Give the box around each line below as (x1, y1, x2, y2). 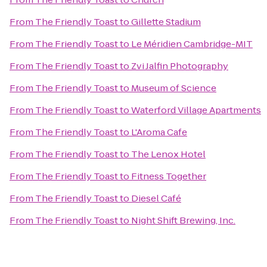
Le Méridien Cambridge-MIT (131, 38, 253, 50)
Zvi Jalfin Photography (131, 60, 228, 72)
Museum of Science (131, 82, 216, 94)
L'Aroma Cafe (131, 126, 187, 138)
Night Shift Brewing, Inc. (131, 214, 235, 226)
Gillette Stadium (131, 15, 201, 28)
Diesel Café (131, 192, 181, 204)
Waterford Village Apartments (131, 104, 261, 116)
